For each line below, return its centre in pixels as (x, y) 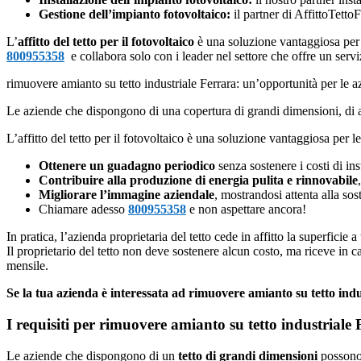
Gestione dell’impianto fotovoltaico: (135, 15)
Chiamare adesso (83, 210)
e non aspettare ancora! (246, 210)
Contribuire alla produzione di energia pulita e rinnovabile (198, 180)
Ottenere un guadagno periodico (127, 166)
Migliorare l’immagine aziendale (127, 195)
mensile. (27, 266)
